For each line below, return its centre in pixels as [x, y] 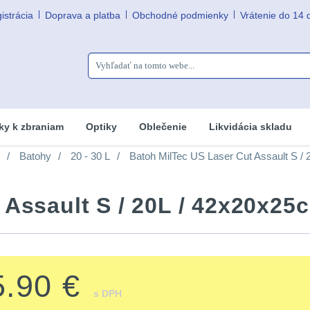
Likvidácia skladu [250, 127]
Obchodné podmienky [180, 15]
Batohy [35, 156]
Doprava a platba [83, 15]
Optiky [101, 127]
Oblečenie [163, 127]
